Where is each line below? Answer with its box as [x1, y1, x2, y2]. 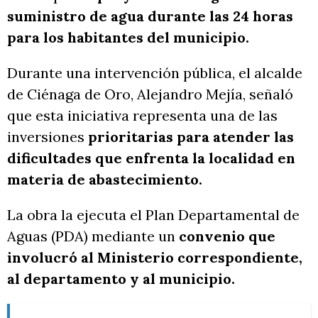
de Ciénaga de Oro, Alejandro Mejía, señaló [7, 85, 293, 104]
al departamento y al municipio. [7, 270, 235, 288]
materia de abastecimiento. [7, 170, 202, 189]
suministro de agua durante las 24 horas [7, 7, 293, 26]
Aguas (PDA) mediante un [7, 227, 179, 246]
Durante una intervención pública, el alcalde [7, 64, 302, 82]
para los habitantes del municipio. [7, 28, 249, 47]
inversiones [7, 128, 88, 146]
